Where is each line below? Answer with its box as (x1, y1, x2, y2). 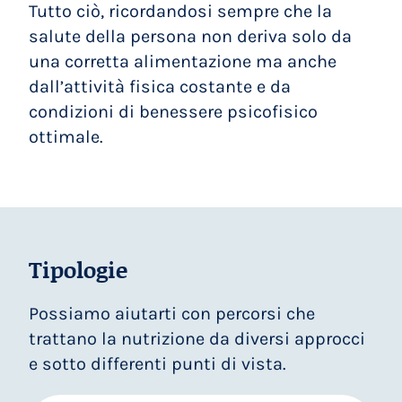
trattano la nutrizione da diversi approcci (29, 328, 366, 349)
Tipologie (29, 253, 128, 285)
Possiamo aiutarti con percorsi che (29, 302, 316, 324)
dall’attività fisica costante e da (29, 76, 292, 97)
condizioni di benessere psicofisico (29, 101, 319, 122)
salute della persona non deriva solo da (29, 26, 353, 47)
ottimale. (29, 127, 104, 147)
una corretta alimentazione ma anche (29, 51, 337, 72)
